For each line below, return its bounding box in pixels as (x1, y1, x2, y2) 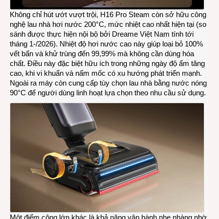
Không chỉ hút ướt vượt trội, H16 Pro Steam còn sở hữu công (10, 10, 206, 19)
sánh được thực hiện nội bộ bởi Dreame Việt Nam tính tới (10, 30, 194, 39)
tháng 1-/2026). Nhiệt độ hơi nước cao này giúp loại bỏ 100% (10, 40, 203, 48)
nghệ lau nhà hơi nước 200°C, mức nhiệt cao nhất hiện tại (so (10, 20, 206, 29)
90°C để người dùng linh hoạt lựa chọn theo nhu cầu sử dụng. (10, 88, 206, 97)
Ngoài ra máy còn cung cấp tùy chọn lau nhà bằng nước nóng (10, 79, 207, 88)
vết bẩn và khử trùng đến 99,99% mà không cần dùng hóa (10, 49, 194, 58)
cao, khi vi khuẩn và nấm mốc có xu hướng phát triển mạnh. (10, 69, 202, 78)
